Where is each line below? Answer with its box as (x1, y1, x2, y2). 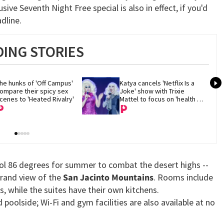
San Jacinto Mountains (63, 171, 153, 183)
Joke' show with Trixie (119, 86, 185, 95)
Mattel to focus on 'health (119, 94, 196, 103)
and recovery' (119, 102, 161, 111)
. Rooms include (153, 171, 213, 183)
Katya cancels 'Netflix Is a (119, 78, 195, 87)
